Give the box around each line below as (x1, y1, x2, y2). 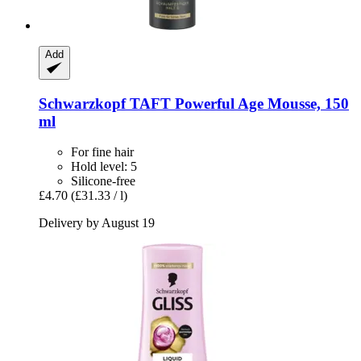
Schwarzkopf (39, 94, 126, 112)
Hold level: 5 (71, 160, 137, 174)
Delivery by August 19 (39, 216, 155, 230)
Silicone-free (71, 174, 135, 189)
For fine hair (71, 145, 134, 160)
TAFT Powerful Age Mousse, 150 (126, 94, 349, 112)
